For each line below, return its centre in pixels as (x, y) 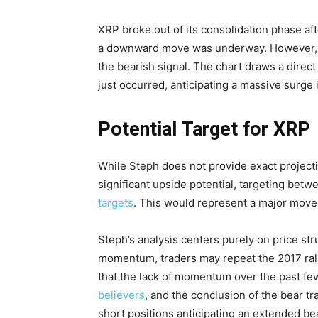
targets (116, 202)
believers (121, 295)
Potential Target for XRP (204, 129)
